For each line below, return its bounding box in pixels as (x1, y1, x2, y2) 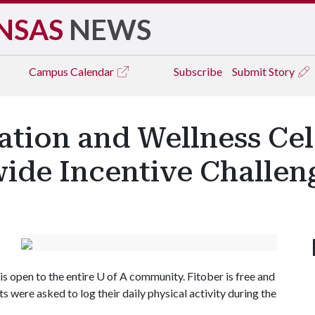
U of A (96, 269, 127, 283)
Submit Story (232, 65, 297, 78)
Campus (29, 65, 70, 78)
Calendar (70, 65, 116, 78)
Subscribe (174, 65, 222, 78)
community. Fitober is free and (127, 269, 275, 283)
